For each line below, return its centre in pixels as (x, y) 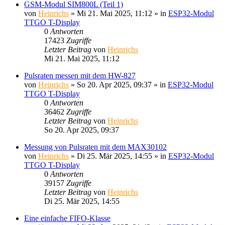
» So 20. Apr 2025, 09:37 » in (118, 84)
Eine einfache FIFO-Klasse (67, 218)
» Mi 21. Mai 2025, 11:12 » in (119, 13)
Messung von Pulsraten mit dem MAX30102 (95, 147)
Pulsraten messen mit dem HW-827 (80, 75)
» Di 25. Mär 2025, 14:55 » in (119, 156)
